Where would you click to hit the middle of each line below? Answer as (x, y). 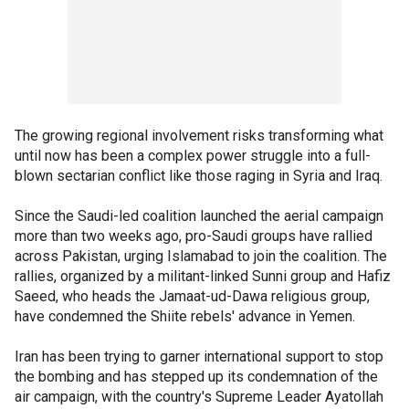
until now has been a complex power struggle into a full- (193, 155)
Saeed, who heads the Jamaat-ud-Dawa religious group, (192, 296)
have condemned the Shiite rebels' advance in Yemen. (185, 316)
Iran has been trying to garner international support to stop (199, 356)
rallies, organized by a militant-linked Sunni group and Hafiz (203, 276)
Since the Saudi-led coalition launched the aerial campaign (199, 215)
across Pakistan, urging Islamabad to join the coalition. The (201, 256)
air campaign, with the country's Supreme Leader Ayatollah (199, 396)
